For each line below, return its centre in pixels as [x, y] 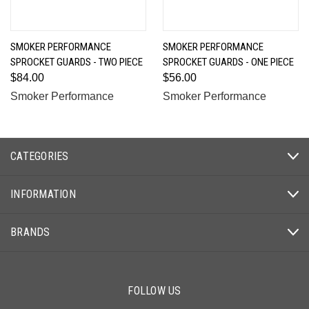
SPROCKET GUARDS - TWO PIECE [77, 62]
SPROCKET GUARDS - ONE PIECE [228, 62]
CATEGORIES [40, 156]
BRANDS [30, 232]
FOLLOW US [154, 290]
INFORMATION [43, 194]
